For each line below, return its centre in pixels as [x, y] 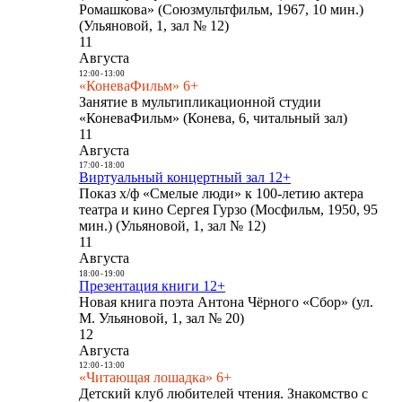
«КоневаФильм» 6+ [139, 85]
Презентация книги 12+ [152, 285]
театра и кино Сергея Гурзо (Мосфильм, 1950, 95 [228, 210]
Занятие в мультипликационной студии [200, 101]
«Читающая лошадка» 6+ [155, 378]
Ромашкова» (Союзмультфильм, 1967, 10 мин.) [221, 10]
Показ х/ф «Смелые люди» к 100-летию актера [221, 194]
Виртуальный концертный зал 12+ [185, 178]
